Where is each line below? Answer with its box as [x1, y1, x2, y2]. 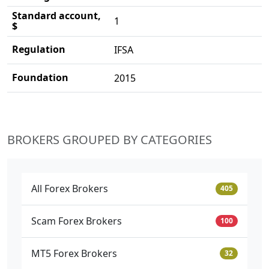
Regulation [12, 43, 65, 56]
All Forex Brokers [31, 182, 108, 196]
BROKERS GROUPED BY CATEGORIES [7, 131, 212, 148]
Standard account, [12, 9, 101, 22]
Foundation [12, 71, 68, 84]
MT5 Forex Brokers [31, 246, 117, 260]
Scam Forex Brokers [31, 214, 122, 228]
